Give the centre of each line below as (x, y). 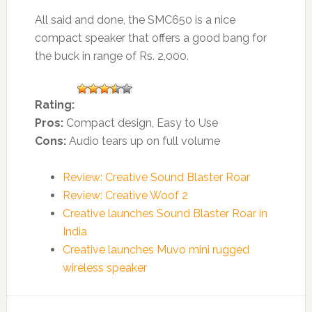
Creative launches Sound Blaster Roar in (165, 214)
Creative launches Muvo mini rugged (156, 250)
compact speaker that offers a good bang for (150, 38)
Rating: (54, 105)
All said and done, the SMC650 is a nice (135, 20)
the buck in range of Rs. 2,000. (111, 56)
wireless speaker (104, 268)
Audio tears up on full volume (143, 141)
